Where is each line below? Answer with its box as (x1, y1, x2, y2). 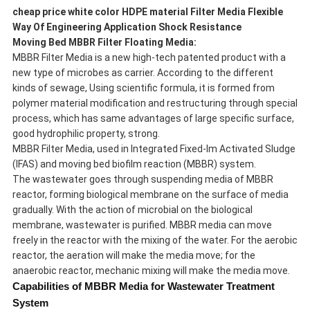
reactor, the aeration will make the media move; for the (12, 250, 255, 262)
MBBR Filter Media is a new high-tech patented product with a (12, 52, 286, 64)
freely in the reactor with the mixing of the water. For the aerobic (12, 235, 298, 246)
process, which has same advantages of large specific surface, (12, 113, 294, 125)
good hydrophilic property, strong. (12, 128, 160, 140)
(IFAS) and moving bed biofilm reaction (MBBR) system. (12, 158, 256, 170)
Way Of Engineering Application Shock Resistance (12, 21, 241, 33)
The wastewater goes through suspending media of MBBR (12, 174, 273, 185)
